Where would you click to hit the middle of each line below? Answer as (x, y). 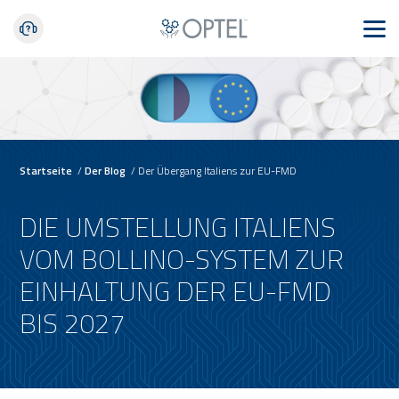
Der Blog (106, 171)
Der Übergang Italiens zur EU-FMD (218, 171)
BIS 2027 (73, 324)
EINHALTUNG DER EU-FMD (176, 292)
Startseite (46, 171)
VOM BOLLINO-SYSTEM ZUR (182, 260)
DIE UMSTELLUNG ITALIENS (178, 228)
